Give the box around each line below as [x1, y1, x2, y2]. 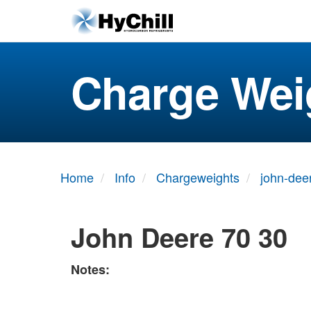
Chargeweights [156, 168, 239, 186]
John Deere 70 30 [71, 218, 287, 256]
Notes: [71, 260, 110, 278]
